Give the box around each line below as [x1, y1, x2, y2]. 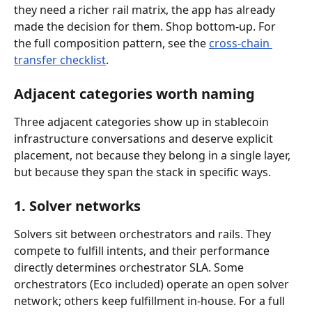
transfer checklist [14, 52, 106, 68]
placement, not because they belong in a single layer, [14, 147, 293, 163]
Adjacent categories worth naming [14, 84, 255, 103]
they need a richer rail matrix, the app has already [14, 1, 278, 17]
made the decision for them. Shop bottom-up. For [14, 18, 279, 34]
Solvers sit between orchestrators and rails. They [14, 226, 274, 242]
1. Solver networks [14, 196, 141, 215]
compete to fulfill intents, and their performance [14, 242, 272, 258]
